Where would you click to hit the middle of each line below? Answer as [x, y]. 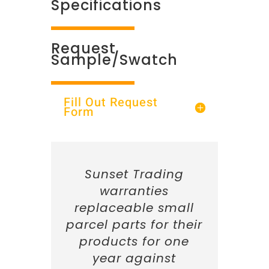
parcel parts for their [134, 225]
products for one [134, 241]
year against [134, 258]
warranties [134, 191]
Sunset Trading [134, 174]
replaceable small [134, 208]
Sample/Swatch [114, 60]
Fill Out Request [110, 102]
